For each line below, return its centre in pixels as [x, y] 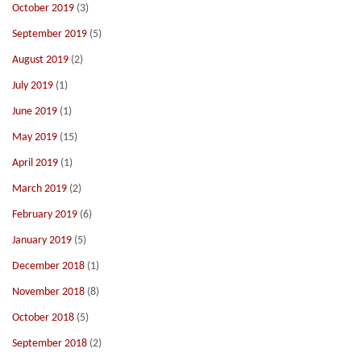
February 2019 [45, 215]
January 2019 [42, 241]
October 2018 [43, 318]
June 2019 [35, 112]
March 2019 [39, 189]
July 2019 [33, 86]
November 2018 [48, 292]
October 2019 [43, 8]
